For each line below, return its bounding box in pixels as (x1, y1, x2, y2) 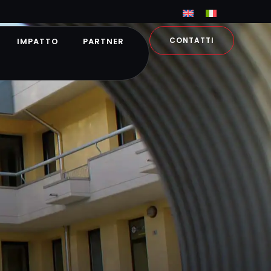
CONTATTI (169, 35, 214, 45)
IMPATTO (16, 36, 59, 47)
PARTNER (82, 36, 124, 47)
